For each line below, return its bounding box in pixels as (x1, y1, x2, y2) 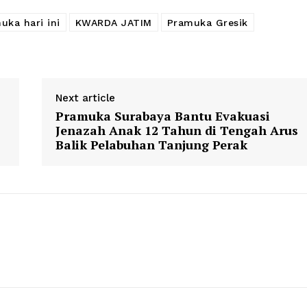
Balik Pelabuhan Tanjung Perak (55, 136, 247, 153)
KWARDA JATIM (75, 17, 152, 29)
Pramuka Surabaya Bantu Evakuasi (55, 108, 270, 125)
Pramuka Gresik (167, 17, 248, 29)
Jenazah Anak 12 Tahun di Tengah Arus (55, 122, 298, 139)
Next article (55, 92, 115, 105)
